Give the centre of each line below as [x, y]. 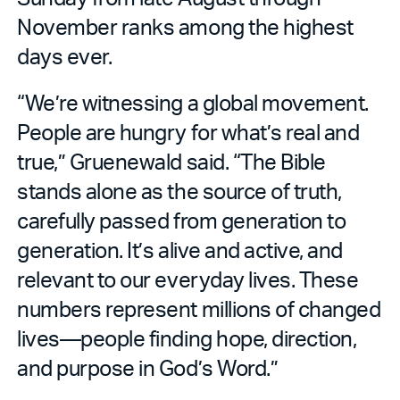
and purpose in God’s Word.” [148, 367]
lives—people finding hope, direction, [187, 337]
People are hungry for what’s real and [188, 131]
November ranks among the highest [185, 26]
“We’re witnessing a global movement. [193, 102]
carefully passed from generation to [182, 220]
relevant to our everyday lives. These [188, 279]
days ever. [65, 55]
